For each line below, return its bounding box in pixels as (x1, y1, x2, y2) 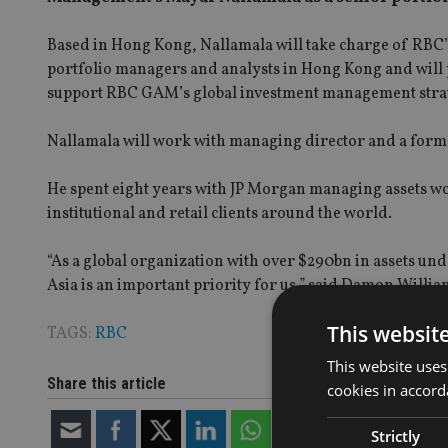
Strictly (371, 425, 421, 446)
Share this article (47, 373, 166, 393)
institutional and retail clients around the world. (47, 202, 392, 225)
